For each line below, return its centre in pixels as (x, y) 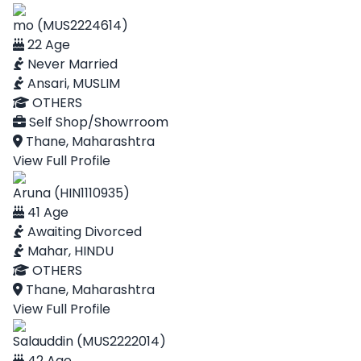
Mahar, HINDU (69, 251)
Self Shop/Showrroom (97, 122)
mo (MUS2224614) (71, 25)
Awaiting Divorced (83, 232)
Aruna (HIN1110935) (71, 193)
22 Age (47, 45)
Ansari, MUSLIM (72, 83)
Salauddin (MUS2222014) (89, 341)
